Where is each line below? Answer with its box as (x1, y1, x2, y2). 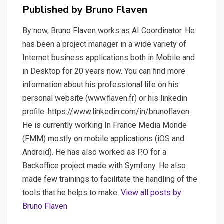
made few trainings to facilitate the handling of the (22, 174, 197, 184)
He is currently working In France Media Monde (22, 120, 187, 130)
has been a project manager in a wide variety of (22, 39, 186, 49)
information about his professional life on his (22, 79, 179, 89)
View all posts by (121, 187, 181, 197)
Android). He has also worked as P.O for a (22, 147, 166, 157)
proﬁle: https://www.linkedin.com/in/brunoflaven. (22, 106, 191, 116)
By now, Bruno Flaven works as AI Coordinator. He (22, 25, 195, 35)
